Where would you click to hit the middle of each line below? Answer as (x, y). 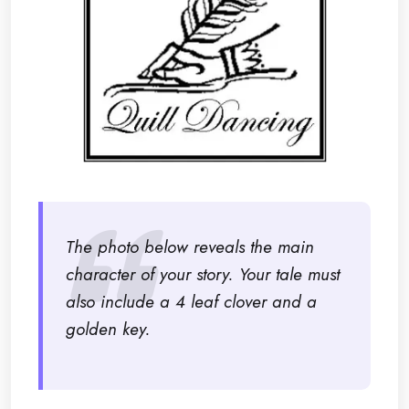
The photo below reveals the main (190, 246)
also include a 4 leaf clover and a (191, 301)
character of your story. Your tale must (203, 274)
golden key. (108, 329)
